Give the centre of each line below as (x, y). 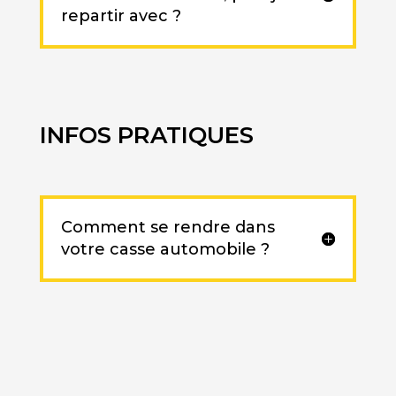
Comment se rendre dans (168, 228)
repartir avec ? (121, 16)
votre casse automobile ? (165, 250)
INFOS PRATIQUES (146, 136)
